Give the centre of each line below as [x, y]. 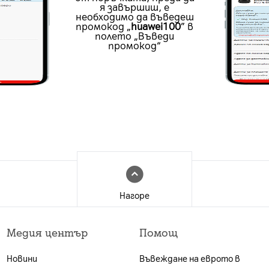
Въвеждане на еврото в [189, 258]
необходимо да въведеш [134, 16]
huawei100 [156, 26]
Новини [22, 258]
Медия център [47, 232]
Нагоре [134, 195]
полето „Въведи [134, 35]
